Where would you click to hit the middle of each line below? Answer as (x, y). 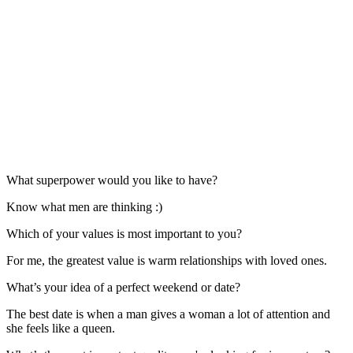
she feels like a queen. (61, 328)
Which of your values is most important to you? (124, 233)
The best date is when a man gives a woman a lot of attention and (168, 314)
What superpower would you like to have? (112, 180)
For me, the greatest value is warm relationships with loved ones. (167, 260)
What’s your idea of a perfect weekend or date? (123, 287)
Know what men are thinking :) (84, 206)
